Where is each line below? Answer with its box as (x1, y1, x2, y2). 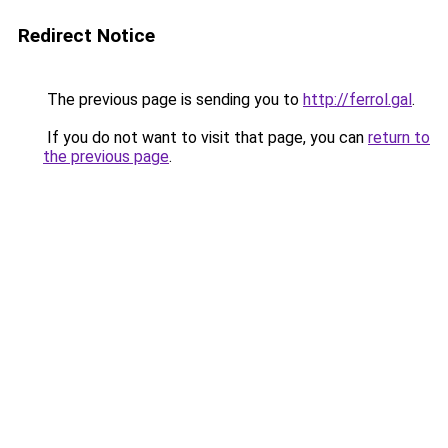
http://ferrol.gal (303, 90, 412, 109)
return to (368, 128, 430, 147)
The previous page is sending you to (43, 90, 303, 109)
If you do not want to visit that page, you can (43, 128, 368, 147)
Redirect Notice (18, 24, 155, 47)
